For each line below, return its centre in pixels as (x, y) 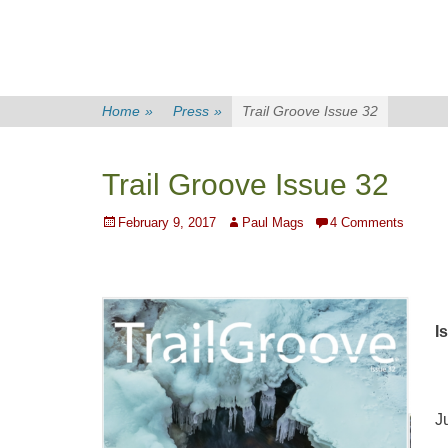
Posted (121, 221)
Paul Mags (273, 222)
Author (244, 221)
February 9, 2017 (167, 222)
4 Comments (367, 222)
